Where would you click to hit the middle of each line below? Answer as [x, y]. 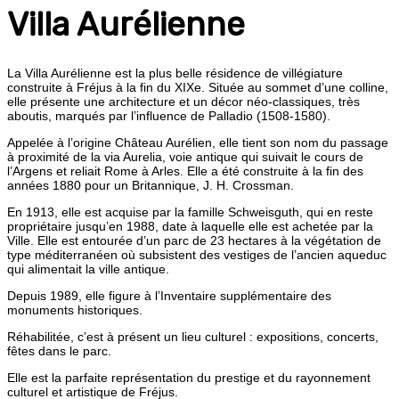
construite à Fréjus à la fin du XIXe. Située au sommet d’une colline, [198, 87]
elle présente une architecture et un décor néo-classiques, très [183, 101]
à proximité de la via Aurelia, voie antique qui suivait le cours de [185, 156]
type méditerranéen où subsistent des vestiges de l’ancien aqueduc [197, 254]
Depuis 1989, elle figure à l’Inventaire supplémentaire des [169, 295]
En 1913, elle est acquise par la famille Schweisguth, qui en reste [190, 212]
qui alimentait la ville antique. [88, 269]
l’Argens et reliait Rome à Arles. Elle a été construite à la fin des [185, 171]
